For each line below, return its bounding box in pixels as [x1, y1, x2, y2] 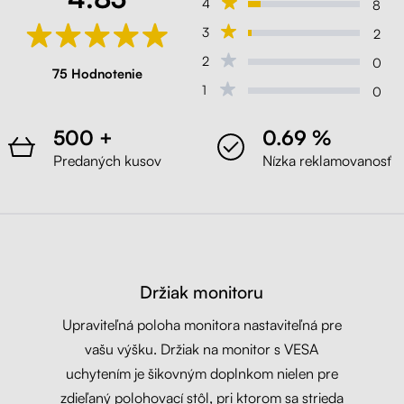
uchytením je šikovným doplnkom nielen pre [65, 363, 338, 382]
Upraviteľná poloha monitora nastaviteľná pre [61, 315, 342, 334]
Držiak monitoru [140, 280, 264, 303]
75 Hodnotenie [51, 64, 142, 81]
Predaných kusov [52, 151, 161, 170]
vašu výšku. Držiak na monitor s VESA [85, 339, 319, 358]
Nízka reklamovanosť [262, 151, 392, 170]
